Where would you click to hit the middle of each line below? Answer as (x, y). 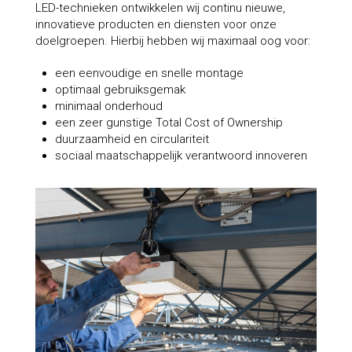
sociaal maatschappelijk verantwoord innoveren (181, 155)
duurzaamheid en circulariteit (132, 139)
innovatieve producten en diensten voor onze (156, 24)
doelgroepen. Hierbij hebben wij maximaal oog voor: (172, 41)
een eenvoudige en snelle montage (149, 73)
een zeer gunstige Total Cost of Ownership (169, 122)
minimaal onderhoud (108, 106)
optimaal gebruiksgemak (120, 89)
